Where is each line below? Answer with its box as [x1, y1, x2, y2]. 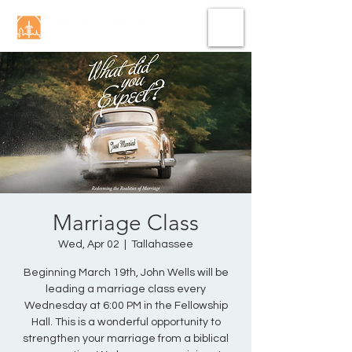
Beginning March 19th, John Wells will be [23, 267, 229, 278]
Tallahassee [131, 239, 193, 250]
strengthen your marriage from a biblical [23, 333, 229, 344]
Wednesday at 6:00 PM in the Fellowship [24, 300, 228, 311]
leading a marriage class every [46, 284, 206, 295]
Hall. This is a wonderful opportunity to [31, 317, 221, 328]
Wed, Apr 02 [58, 239, 119, 250]
